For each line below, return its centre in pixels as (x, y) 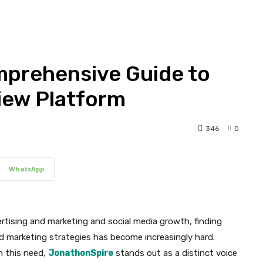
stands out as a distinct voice (175, 253)
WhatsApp (26, 169)
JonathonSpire (81, 253)
